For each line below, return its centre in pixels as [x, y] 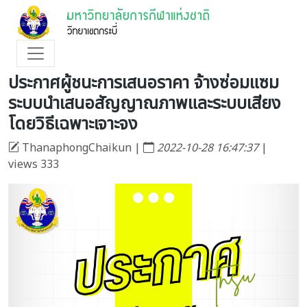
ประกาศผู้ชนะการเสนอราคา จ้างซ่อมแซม [144, 83]
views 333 [34, 164]
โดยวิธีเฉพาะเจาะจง [73, 124]
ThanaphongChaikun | [81, 148]
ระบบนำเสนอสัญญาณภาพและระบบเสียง [145, 103]
